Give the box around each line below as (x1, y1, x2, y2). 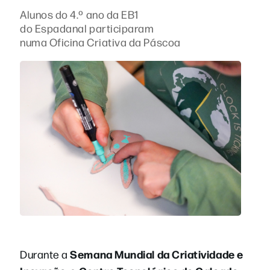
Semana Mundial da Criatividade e (70, 246, 243, 262)
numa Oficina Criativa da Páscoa (20, 35, 181, 49)
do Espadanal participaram (20, 21, 154, 35)
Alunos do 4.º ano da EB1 (20, 7, 139, 21)
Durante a (20, 246, 71, 261)
